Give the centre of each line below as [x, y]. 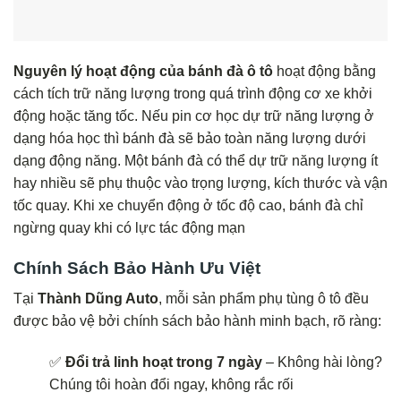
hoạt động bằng [324, 72]
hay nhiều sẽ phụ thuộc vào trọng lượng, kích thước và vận [200, 183]
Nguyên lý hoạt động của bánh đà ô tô [143, 72]
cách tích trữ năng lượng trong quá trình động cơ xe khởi [193, 94]
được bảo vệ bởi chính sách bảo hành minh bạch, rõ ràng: [197, 321]
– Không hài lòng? [322, 363]
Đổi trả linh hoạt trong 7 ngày [164, 363]
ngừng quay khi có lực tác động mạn [129, 228]
